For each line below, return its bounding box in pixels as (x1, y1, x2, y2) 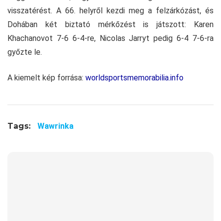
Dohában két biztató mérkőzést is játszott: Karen (7, 20, 214, 30)
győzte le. (7, 47, 42, 57)
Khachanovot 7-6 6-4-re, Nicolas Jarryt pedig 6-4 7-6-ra (7, 34, 214, 43)
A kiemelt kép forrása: (7, 73, 85, 83)
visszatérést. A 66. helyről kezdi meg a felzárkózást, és (7, 6, 214, 16)
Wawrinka (37, 121, 74, 131)
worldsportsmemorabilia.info (85, 73, 184, 83)
